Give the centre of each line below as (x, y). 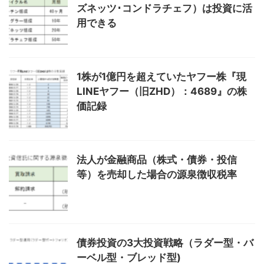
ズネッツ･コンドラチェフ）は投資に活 (164, 8)
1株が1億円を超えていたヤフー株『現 (161, 76)
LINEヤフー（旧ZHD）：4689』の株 (162, 91)
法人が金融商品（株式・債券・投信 (157, 159)
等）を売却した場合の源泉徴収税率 (157, 174)
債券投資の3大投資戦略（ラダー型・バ (165, 242)
